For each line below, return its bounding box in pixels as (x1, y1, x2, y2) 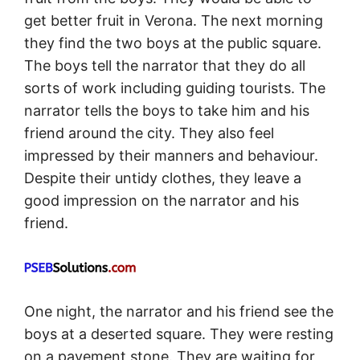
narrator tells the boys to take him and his (24, 102, 309, 120)
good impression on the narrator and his (24, 192, 299, 210)
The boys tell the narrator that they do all (24, 57, 305, 75)
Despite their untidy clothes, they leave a (24, 170, 301, 187)
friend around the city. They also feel (24, 125, 274, 142)
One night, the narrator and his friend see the (24, 303, 333, 321)
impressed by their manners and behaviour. (24, 147, 318, 165)
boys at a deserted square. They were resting (24, 325, 333, 343)
